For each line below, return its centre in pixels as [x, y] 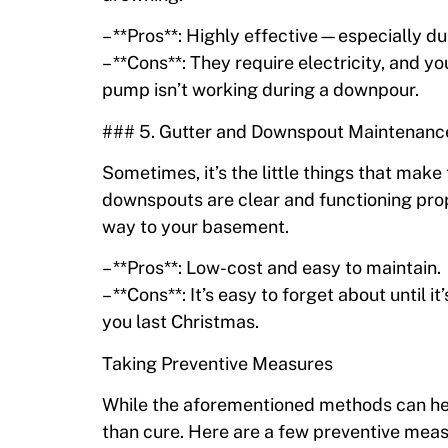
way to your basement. [195, 227]
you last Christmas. [180, 322]
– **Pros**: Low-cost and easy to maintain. [271, 268]
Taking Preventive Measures [217, 363]
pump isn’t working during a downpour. [260, 90]
